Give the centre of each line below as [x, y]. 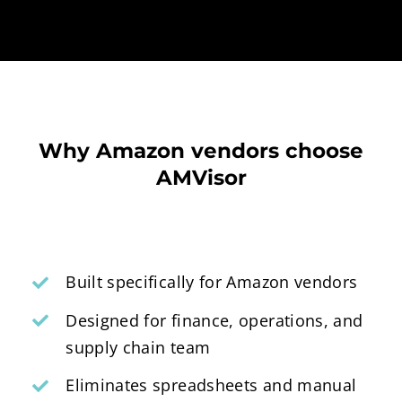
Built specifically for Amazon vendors [212, 282]
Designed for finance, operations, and [214, 320]
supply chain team [138, 347]
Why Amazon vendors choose [201, 151]
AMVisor [201, 178]
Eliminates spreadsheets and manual [211, 385]
